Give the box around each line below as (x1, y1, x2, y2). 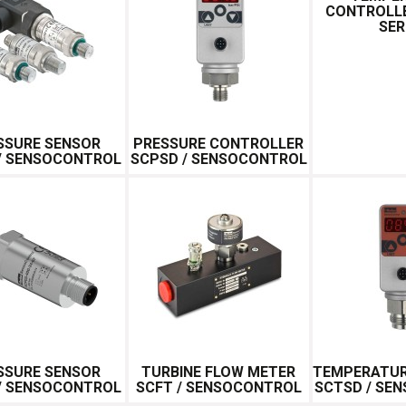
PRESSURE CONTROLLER (133, 134, 304, 152)
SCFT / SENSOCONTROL (135, 378, 302, 396)
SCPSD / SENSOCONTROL (130, 150, 307, 168)
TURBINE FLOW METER (141, 362, 296, 381)
